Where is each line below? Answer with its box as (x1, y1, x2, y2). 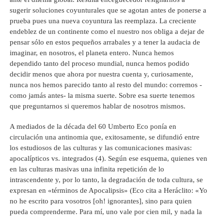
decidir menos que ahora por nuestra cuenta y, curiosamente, (10, 70, 193, 78)
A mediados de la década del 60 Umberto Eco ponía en (10, 123, 176, 131)
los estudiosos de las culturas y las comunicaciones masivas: (10, 144, 192, 152)
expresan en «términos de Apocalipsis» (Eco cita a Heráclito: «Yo (10, 186, 207, 195)
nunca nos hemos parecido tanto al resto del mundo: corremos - (10, 81, 202, 89)
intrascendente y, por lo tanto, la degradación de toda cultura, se (10, 176, 203, 184)
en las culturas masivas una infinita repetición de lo (10, 165, 164, 173)
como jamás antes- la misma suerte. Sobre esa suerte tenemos (10, 92, 195, 100)
